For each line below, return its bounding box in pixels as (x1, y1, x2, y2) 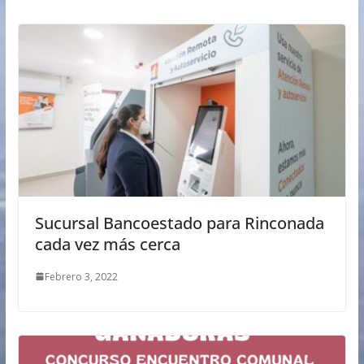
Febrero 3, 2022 (44, 269, 118, 284)
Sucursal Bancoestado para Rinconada (34, 211, 324, 234)
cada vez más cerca (34, 232, 180, 255)
